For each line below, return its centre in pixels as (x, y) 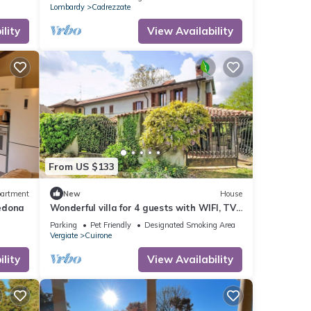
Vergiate (64, 236)
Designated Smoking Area (190, 225)
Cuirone (98, 236)
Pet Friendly (110, 225)
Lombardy (67, 7)
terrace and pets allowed (107, 220)
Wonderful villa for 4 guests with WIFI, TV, (143, 208)
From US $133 (81, 166)
